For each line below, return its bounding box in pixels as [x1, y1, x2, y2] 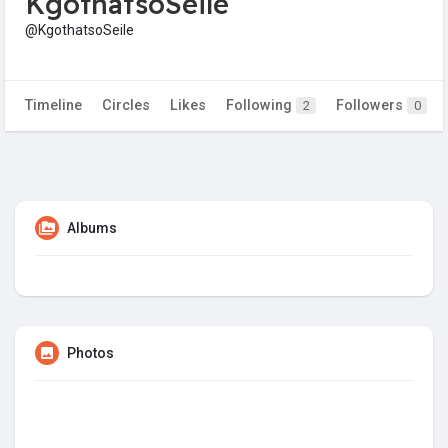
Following [226, 97, 296, 115]
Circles [102, 97, 150, 115]
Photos [67, 345, 114, 362]
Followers [336, 97, 407, 115]
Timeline [25, 97, 82, 115]
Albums [67, 220, 117, 237]
